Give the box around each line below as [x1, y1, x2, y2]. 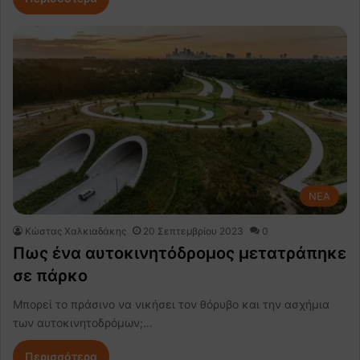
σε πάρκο [13, 265, 88, 285]
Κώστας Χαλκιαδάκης [25, 224, 126, 237]
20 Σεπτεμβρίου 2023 [143, 224, 243, 237]
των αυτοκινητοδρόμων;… [13, 315, 153, 329]
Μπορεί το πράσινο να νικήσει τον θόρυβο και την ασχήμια [13, 297, 329, 311]
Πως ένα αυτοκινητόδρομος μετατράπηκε [13, 243, 346, 263]
